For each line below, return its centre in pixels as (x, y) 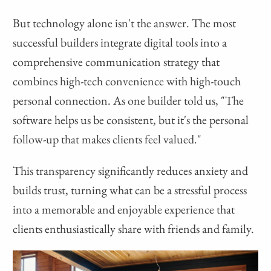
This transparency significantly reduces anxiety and (131, 171)
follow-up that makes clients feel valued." (107, 139)
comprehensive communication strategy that (116, 62)
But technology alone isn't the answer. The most (125, 23)
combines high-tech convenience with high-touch (127, 81)
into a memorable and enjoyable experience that (124, 210)
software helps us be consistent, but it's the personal (131, 120)
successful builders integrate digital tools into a (120, 43)
